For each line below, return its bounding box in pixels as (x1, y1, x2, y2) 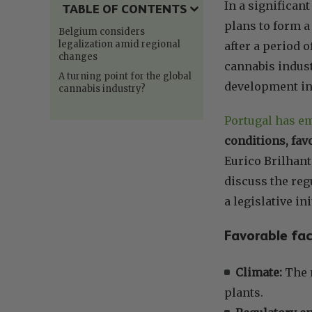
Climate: (235, 265, 282, 279)
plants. (224, 285, 263, 299)
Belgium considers (58, 25, 145, 38)
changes (58, 50, 97, 63)
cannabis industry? (58, 82, 146, 95)
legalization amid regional (58, 38, 180, 50)
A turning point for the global (58, 70, 192, 82)
